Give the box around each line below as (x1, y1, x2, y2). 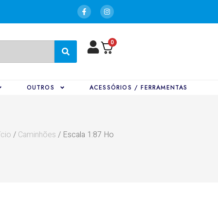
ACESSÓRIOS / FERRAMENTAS (89, 83, 188, 92)
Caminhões (18, 129, 56, 141)
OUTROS (26, 83, 54, 92)
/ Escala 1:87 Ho (56, 129, 114, 141)
